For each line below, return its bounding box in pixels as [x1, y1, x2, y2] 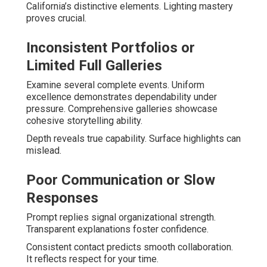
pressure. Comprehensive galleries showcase [26, 103, 218, 115]
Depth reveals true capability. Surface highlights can [26, 133, 241, 145]
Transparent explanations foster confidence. [26, 223, 209, 235]
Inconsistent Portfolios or [26, 39, 195, 57]
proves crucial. [26, 13, 86, 24]
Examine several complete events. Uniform [26, 79, 204, 91]
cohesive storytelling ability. [26, 115, 142, 127]
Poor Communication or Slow [26, 172, 215, 189]
